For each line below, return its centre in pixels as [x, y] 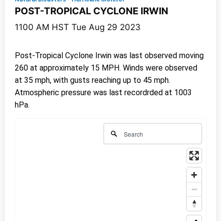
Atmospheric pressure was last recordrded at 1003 [103, 92]
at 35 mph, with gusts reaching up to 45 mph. [92, 80]
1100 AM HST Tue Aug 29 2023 [78, 27]
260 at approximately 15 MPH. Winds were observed [106, 68]
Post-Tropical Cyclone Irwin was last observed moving [109, 55]
